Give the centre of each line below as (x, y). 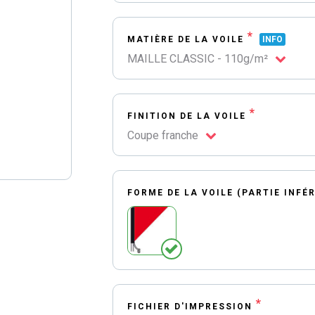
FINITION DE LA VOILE (189, 116)
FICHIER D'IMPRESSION (192, 307)
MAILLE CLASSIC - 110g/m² (198, 59)
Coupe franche (163, 135)
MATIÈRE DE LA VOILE (188, 39)
